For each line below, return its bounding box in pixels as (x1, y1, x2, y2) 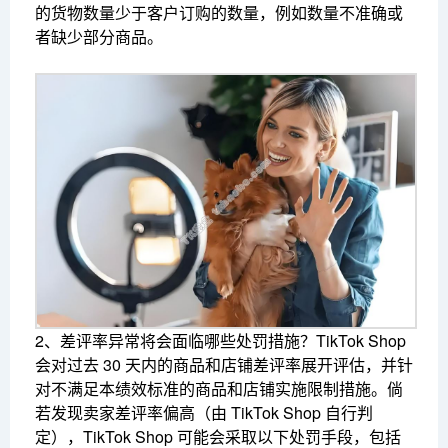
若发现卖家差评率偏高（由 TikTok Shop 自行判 (35, 401, 373, 425)
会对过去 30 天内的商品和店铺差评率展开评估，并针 (35, 353, 413, 377)
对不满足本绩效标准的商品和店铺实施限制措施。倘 (35, 377, 403, 401)
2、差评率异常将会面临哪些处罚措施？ (35, 329, 316, 353)
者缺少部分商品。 (35, 25, 163, 49)
